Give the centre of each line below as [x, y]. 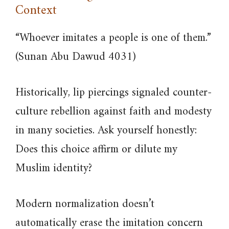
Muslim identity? [54, 168]
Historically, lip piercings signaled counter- [113, 93]
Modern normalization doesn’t [85, 204]
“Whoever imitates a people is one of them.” [113, 38]
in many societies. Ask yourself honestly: [106, 131]
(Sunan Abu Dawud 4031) [76, 57]
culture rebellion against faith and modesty [113, 112]
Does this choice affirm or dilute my [96, 150]
